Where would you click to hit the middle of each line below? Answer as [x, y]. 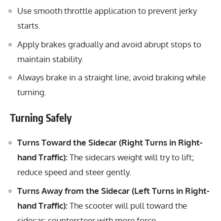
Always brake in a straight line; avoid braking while [111, 77]
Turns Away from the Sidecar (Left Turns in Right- [113, 190]
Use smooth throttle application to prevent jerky [107, 11]
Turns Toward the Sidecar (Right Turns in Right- [110, 142]
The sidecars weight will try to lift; [131, 157]
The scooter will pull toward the [127, 205]
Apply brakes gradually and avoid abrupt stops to [109, 44]
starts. [29, 25]
